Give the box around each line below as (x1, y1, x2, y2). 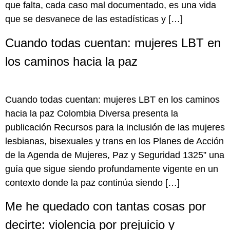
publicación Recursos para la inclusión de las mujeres (5, 122, 225, 132)
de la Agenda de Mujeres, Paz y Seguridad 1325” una (5, 149, 224, 160)
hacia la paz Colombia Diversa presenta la (5, 108, 178, 119)
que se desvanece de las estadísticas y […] (5, 14, 183, 25)
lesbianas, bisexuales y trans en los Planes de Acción (5, 136, 224, 146)
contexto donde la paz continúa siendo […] (5, 177, 180, 188)
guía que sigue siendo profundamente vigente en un (5, 163, 218, 174)
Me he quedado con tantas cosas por (5, 199, 206, 213)
